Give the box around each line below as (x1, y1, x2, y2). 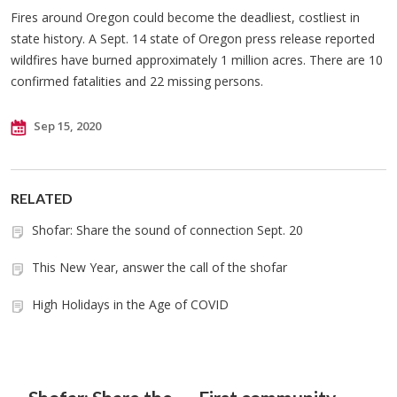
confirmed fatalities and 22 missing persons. (11, 73, 263, 90)
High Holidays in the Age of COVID (32, 296, 229, 313)
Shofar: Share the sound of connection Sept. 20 (32, 222, 303, 238)
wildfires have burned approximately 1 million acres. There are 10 (11, 51, 383, 68)
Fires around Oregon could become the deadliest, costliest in (11, 9, 360, 26)
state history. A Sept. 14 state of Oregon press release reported (11, 30, 375, 47)
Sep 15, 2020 (31, 118, 101, 134)
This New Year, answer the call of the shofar (32, 259, 287, 276)
